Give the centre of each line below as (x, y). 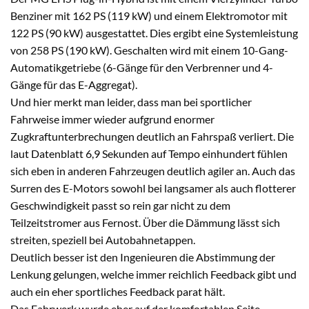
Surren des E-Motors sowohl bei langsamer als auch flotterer (153, 188)
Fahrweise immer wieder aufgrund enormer (112, 119)
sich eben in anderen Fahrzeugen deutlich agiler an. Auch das (153, 170)
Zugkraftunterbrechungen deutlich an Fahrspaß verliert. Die (152, 136)
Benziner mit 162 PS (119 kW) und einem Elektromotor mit (149, 15)
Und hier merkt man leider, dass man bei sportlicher (131, 101)
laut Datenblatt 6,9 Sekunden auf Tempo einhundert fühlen (149, 153)
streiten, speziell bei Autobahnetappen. (103, 239)
